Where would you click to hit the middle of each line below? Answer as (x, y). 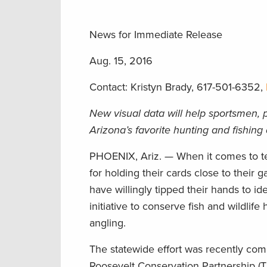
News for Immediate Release (156, 34)
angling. (108, 223)
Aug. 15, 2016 (121, 60)
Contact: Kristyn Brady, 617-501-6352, (178, 87)
